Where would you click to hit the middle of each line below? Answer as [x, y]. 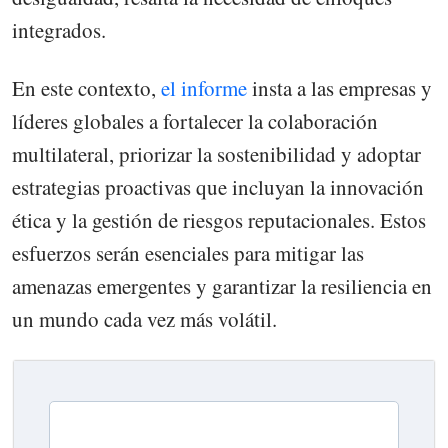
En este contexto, [84, 87]
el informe [201, 87]
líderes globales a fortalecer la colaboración [195, 120]
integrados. [59, 29]
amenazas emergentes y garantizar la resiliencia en [222, 285]
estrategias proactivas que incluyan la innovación [218, 186]
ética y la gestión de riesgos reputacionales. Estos [219, 219]
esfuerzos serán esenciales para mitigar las [188, 252]
